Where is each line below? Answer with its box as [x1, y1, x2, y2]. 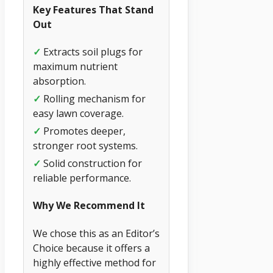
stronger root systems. [33, 139, 138, 153]
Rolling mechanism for [41, 92, 146, 106]
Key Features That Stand [33, 2, 154, 16]
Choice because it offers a [33, 241, 150, 255]
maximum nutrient [33, 60, 118, 74]
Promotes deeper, [41, 124, 126, 138]
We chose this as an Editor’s [33, 226, 160, 240]
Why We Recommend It [33, 199, 145, 213]
